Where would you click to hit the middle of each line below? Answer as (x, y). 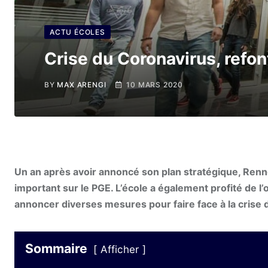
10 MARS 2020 (155, 85)
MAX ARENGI (82, 85)
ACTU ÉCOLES (77, 32)
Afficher (120, 250)
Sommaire (56, 249)
